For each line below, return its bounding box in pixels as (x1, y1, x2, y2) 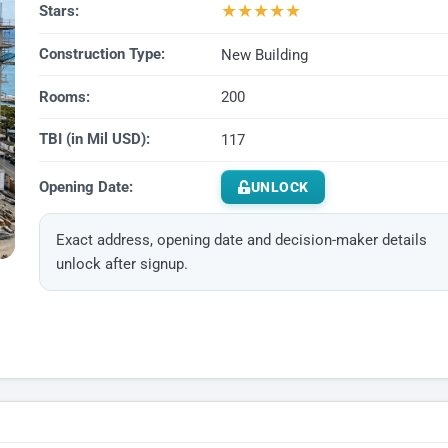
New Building (220, 45, 308, 64)
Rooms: (38, 87, 90, 106)
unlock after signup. (55, 255, 188, 274)
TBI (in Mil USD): (38, 130, 150, 149)
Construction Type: (38, 45, 165, 64)
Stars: (38, 2, 79, 21)
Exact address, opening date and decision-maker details (55, 231, 427, 250)
